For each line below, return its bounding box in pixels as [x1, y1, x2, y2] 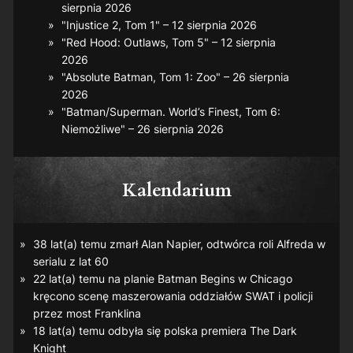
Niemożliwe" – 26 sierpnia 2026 [61, 122, 224, 136]
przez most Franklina [32, 306, 141, 320]
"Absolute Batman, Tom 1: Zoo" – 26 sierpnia [61, 70, 289, 84]
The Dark [249, 323, 297, 337]
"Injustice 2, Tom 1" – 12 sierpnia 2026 [61, 18, 257, 32]
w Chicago [234, 271, 292, 285]
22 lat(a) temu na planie [32, 271, 158, 285]
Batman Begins [157, 271, 235, 285]
